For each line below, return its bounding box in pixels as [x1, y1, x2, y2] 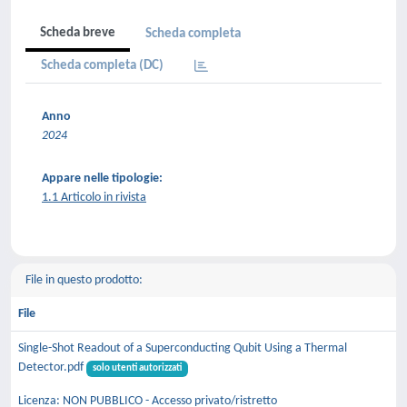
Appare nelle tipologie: [42, 172, 163, 185]
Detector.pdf [18, 361, 86, 374]
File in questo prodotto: [25, 273, 143, 287]
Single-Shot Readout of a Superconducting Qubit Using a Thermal [18, 342, 347, 355]
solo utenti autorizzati [92, 363, 182, 373]
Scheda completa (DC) [41, 59, 164, 73]
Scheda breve [40, 26, 115, 40]
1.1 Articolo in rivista [42, 191, 146, 204]
